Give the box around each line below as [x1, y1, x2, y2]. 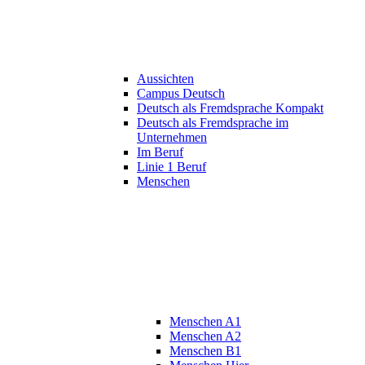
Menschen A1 [169, 314, 241, 329]
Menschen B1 [169, 344, 241, 358]
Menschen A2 [169, 329, 241, 344]
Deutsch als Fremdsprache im [137, 116, 288, 130]
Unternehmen [137, 130, 207, 145]
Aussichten [137, 72, 194, 86]
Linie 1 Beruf [137, 160, 206, 174]
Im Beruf [137, 145, 183, 160]
